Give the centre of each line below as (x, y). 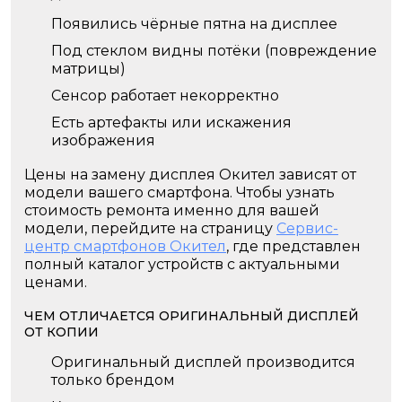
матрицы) (88, 69)
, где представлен (293, 246)
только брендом (113, 380)
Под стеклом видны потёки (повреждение (214, 51)
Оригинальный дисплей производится (203, 362)
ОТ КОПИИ (61, 332)
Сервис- (307, 228)
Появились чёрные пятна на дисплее (194, 24)
